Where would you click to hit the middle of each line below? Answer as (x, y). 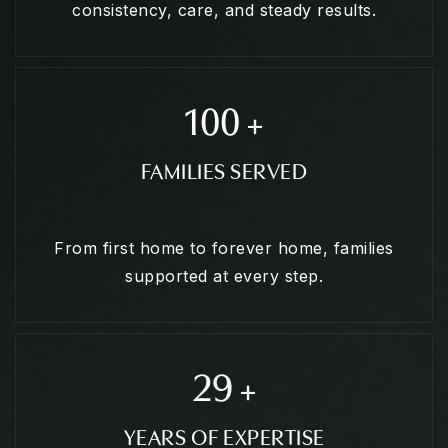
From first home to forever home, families (224, 248)
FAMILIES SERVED (224, 170)
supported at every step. (224, 276)
